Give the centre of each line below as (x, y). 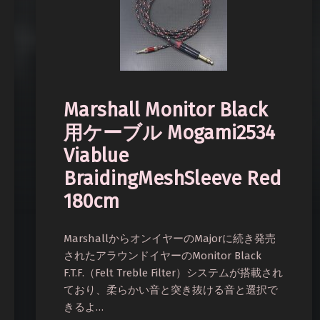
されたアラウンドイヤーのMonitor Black (163, 256)
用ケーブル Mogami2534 (170, 132)
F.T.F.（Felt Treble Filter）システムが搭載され (174, 273)
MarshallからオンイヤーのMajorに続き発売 (170, 239)
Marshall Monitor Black (166, 110)
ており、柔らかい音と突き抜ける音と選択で (171, 290)
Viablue (96, 155)
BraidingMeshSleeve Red (173, 178)
